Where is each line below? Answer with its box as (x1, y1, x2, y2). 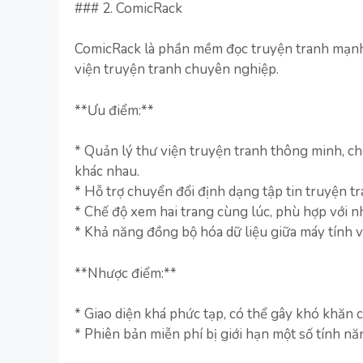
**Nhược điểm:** (75, 263, 177, 283)
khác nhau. (75, 162, 139, 181)
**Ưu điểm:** (75, 100, 154, 120)
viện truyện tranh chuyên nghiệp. (75, 60, 279, 79)
